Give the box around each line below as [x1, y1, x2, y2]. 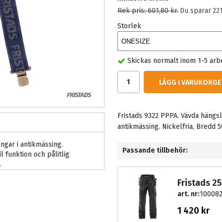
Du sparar [179, 6, 211, 15]
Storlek [117, 22, 142, 30]
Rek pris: [117, 6, 148, 15]
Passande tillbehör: [122, 146, 188, 155]
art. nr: [177, 190, 200, 199]
